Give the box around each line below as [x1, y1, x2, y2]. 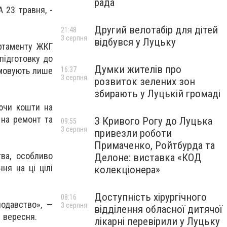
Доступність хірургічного [94, 191, 207, 203]
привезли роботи [94, 127, 172, 139]
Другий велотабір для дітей [94, 24, 218, 36]
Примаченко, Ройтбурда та [94, 139, 215, 152]
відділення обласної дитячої [94, 203, 222, 215]
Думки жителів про [94, 63, 181, 75]
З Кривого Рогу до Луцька [94, 115, 212, 127]
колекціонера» [94, 164, 160, 176]
